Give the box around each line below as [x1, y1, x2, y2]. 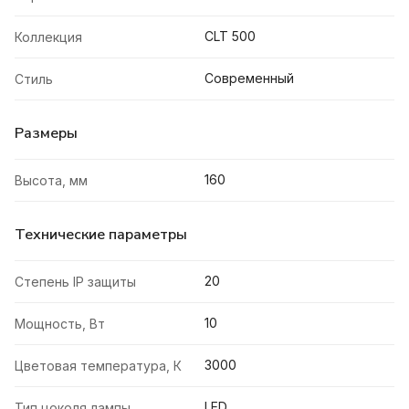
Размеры [15, 123, 78, 144]
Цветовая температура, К [15, 358, 182, 374]
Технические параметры [15, 225, 187, 246]
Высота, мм [15, 173, 88, 189]
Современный [204, 70, 294, 87]
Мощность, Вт [15, 316, 105, 332]
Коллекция [15, 29, 82, 46]
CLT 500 [204, 28, 256, 45]
